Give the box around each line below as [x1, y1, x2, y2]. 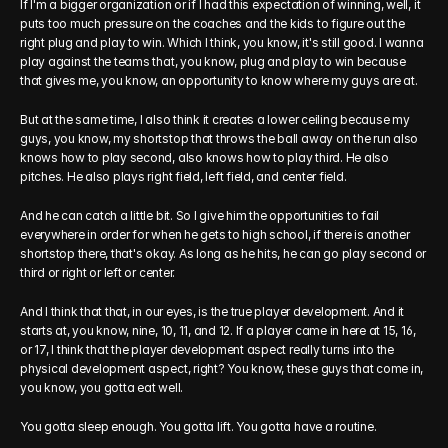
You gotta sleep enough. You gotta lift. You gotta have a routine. [20, 419, 377, 434]
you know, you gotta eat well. [20, 380, 184, 395]
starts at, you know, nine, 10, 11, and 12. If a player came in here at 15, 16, [20, 323, 416, 338]
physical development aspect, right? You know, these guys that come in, [20, 361, 424, 376]
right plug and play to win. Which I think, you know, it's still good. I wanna [20, 35, 424, 50]
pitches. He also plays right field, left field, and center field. [20, 169, 347, 184]
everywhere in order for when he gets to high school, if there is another [20, 227, 410, 242]
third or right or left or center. [20, 265, 176, 280]
